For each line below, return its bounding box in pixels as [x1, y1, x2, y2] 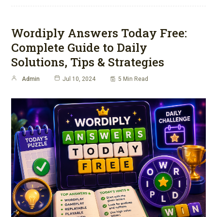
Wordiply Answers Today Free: [11, 25, 187, 41]
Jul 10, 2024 [62, 76, 95, 83]
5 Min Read [118, 76, 148, 83]
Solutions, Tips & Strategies [11, 54, 164, 70]
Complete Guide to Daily [11, 40, 147, 56]
